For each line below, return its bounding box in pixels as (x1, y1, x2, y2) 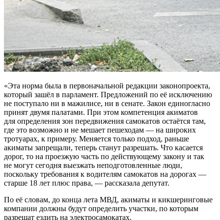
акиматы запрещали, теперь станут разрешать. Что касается (4, 143, 203, 152)
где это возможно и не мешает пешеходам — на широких (4, 125, 196, 134)
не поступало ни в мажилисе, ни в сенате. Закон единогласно (4, 99, 210, 108)
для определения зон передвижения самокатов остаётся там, (4, 116, 206, 125)
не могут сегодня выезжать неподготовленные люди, (4, 161, 182, 169)
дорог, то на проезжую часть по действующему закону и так (4, 152, 204, 161)
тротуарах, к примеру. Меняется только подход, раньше (4, 134, 189, 143)
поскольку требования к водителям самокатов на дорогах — (4, 169, 206, 178)
